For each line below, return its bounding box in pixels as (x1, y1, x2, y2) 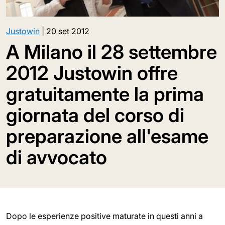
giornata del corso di (6, 103, 184, 127)
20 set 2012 (46, 26, 89, 36)
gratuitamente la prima (6, 82, 204, 105)
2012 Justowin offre (6, 61, 178, 84)
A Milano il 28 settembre (6, 40, 217, 63)
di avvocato (6, 145, 107, 169)
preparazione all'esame (6, 124, 208, 148)
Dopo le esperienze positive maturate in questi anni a (6, 210, 203, 221)
